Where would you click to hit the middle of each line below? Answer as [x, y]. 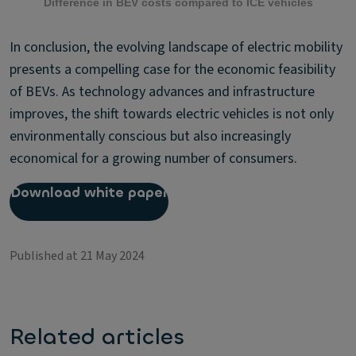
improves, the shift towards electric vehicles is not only [172, 114]
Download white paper [89, 193]
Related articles [97, 337]
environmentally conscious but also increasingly [150, 137]
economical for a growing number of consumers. [153, 159]
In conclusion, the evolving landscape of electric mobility [176, 48]
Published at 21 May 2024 [77, 256]
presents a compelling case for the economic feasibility [172, 70]
